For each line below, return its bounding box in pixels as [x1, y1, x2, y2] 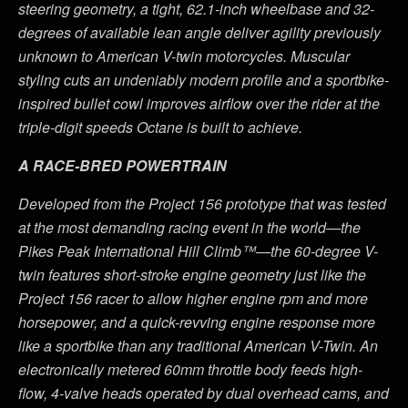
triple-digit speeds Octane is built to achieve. [18, 117, 302, 138]
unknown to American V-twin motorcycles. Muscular [18, 46, 350, 67]
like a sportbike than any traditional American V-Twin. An [18, 335, 378, 357]
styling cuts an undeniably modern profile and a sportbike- [18, 69, 389, 91]
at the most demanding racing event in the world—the [18, 217, 361, 239]
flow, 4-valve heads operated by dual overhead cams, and [18, 382, 389, 404]
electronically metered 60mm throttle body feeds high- [18, 359, 362, 381]
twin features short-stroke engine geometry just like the [18, 264, 366, 286]
